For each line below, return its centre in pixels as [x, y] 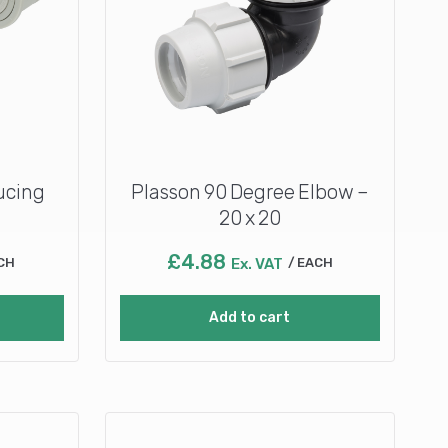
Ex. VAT [256, 263]
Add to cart [250, 317]
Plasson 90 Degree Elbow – [249, 191]
